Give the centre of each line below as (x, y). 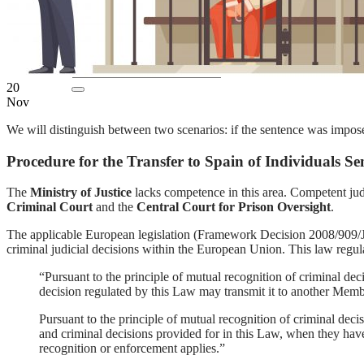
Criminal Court (50, 207)
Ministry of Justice (81, 193)
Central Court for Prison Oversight (234, 207)
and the (115, 207)
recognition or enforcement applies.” (132, 349)
